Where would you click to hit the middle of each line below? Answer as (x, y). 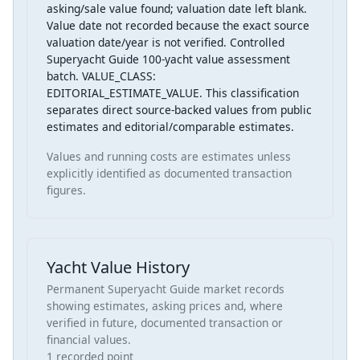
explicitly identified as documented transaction (169, 173)
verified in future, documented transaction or (165, 322)
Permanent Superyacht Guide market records (166, 288)
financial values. (89, 339)
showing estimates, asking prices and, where (165, 305)
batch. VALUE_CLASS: (101, 76)
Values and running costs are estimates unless (169, 156)
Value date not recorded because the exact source (178, 25)
